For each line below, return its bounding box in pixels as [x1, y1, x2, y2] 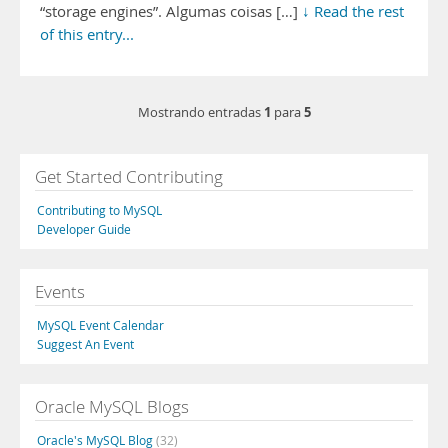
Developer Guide [37, 221, 131, 237]
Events [35, 280, 85, 303]
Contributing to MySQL [37, 202, 162, 218]
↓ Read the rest [302, 2, 404, 21]
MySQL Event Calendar [37, 317, 164, 333]
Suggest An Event [37, 336, 134, 352]
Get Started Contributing [35, 165, 223, 188]
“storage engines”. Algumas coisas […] [40, 2, 302, 21]
